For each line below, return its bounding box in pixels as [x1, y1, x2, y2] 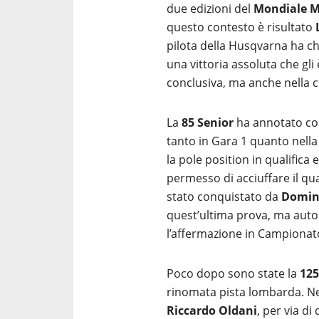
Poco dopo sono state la [167, 266, 300, 281]
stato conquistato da [167, 189, 281, 204]
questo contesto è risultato [167, 19, 315, 35]
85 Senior [182, 115, 234, 130]
